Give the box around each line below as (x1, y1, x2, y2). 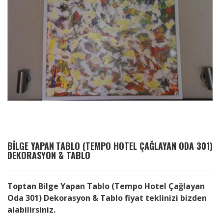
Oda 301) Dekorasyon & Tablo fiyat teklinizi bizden (7, 192, 207, 203)
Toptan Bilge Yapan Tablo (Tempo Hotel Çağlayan (7, 180, 205, 192)
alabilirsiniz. (7, 204, 55, 215)
